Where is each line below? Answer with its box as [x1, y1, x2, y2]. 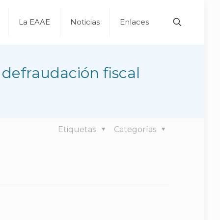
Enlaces [120, 17, 149, 27]
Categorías [113, 125, 158, 134]
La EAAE [19, 17, 50, 27]
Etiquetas [58, 125, 98, 134]
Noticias [70, 17, 100, 27]
